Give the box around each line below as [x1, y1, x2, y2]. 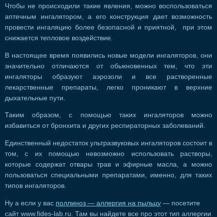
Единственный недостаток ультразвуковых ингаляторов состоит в [5, 139, 212, 147]
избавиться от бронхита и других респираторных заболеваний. [5, 122, 205, 130]
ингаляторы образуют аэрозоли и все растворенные [5, 73, 212, 80]
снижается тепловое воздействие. [5, 34, 113, 42]
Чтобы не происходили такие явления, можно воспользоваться [5, 2, 212, 10]
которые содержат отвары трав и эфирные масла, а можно [5, 160, 212, 168]
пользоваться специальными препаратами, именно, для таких [5, 171, 212, 179]
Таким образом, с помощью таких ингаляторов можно [5, 111, 212, 119]
